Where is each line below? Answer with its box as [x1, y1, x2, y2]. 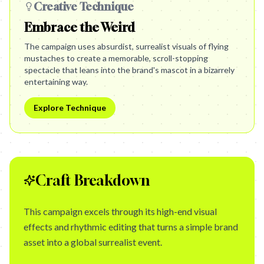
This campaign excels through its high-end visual [24, 206, 217, 217]
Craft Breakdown [35, 172, 150, 189]
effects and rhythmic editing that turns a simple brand [24, 221, 238, 232]
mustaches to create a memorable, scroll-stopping [24, 53, 208, 63]
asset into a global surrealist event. [24, 236, 162, 247]
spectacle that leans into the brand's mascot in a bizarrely [24, 65, 235, 75]
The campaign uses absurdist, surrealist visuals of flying [24, 41, 229, 51]
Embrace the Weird [24, 20, 134, 35]
